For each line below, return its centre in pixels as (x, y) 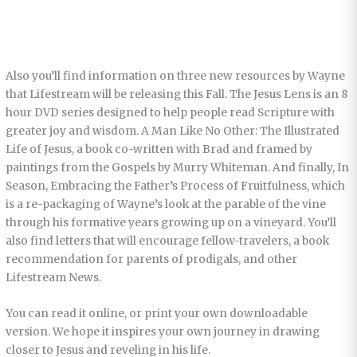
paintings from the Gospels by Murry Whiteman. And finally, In (178, 167)
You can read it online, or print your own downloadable (157, 313)
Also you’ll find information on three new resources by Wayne (176, 76)
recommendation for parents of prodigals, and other (152, 259)
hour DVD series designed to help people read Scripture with (171, 112)
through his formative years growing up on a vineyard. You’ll (171, 222)
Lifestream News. (54, 277)
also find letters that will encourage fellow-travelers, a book (168, 241)
